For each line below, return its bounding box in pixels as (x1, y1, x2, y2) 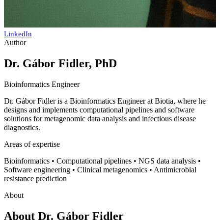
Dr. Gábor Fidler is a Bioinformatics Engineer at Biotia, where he (4, 96, 206, 105)
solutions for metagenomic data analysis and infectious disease (4, 114, 196, 123)
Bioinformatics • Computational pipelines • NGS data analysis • (4, 156, 201, 165)
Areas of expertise (4, 139, 60, 148)
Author (4, 38, 26, 47)
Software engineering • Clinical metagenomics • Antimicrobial (4, 165, 196, 174)
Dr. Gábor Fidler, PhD (4, 56, 117, 70)
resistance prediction (4, 174, 67, 183)
